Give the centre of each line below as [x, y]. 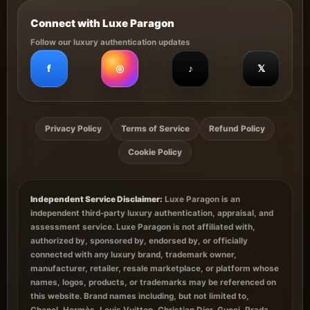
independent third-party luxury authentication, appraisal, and [152, 213]
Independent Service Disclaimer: [97, 199]
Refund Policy [237, 128]
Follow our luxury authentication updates [110, 42]
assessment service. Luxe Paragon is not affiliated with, [143, 227]
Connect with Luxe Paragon [102, 23]
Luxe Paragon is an [201, 199]
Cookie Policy [155, 152]
